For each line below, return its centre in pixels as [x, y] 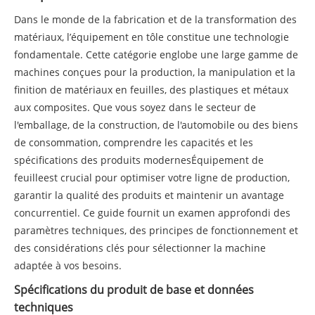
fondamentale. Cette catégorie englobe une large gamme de [156, 54]
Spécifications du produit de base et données [134, 289]
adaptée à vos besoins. [68, 265]
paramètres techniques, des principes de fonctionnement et [156, 230]
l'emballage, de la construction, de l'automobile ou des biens [156, 124]
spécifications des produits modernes [103, 160]
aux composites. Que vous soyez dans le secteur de [135, 107]
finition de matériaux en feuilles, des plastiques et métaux [151, 89]
